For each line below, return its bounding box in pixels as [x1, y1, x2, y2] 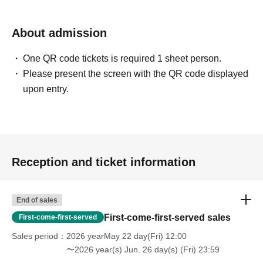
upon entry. [23, 84, 69, 95]
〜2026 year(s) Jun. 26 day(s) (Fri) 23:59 [66, 245, 220, 255]
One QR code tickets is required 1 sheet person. [23, 53, 222, 64]
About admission [12, 26, 107, 40]
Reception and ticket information [12, 156, 195, 169]
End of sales [16, 196, 58, 205]
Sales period [12, 231, 58, 241]
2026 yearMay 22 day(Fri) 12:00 [66, 231, 187, 241]
